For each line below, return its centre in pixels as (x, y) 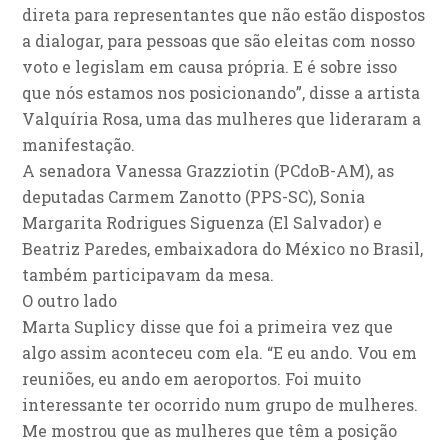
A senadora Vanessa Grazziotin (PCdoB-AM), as (208, 171)
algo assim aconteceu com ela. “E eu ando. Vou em (220, 353)
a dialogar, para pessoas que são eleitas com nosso (219, 41)
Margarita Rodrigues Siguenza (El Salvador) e (202, 223)
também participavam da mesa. (148, 275)
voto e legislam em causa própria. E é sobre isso (210, 67)
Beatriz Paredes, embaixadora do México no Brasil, (223, 249)
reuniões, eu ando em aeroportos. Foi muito (192, 379)
